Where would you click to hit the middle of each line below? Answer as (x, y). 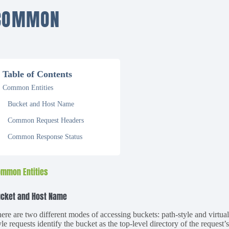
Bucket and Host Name (41, 104)
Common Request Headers (46, 120)
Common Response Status (45, 137)
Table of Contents (38, 74)
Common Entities (28, 88)
